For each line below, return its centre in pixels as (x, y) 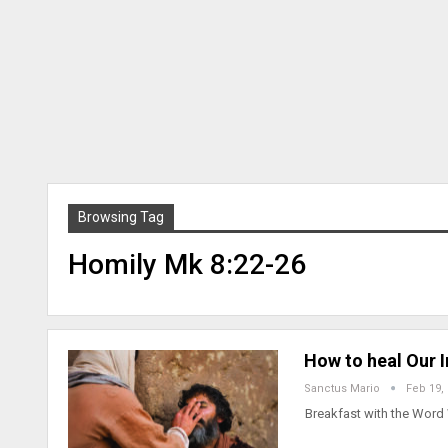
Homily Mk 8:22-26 (187, 264)
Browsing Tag (121, 217)
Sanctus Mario (343, 389)
